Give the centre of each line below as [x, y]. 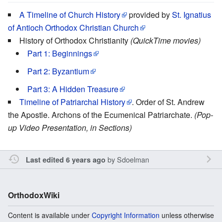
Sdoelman [133, 159]
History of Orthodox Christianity [75, 40]
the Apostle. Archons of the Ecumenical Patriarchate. [101, 114]
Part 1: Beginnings [60, 53]
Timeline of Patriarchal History [72, 102]
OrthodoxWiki [34, 195]
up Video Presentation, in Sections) [70, 127]
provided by [149, 14]
